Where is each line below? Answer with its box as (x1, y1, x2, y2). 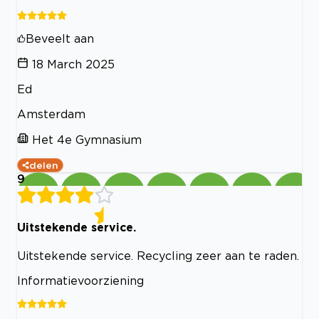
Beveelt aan (26, 32, 94, 46)
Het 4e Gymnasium (32, 133, 142, 147)
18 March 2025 (32, 58, 115, 71)
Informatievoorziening (17, 273, 144, 287)
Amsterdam (17, 108, 85, 121)
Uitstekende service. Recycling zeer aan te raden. (17, 249, 299, 262)
